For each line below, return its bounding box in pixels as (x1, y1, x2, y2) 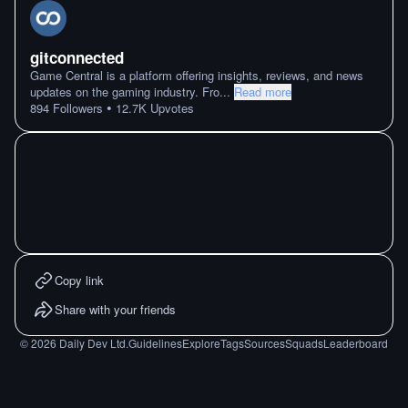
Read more (234, 83, 291, 100)
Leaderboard (323, 335, 388, 351)
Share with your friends (55, 301, 176, 318)
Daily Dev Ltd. (56, 335, 128, 351)
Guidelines (128, 335, 182, 351)
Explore (182, 335, 220, 351)
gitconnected (30, 46, 124, 68)
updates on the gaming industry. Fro (30, 83, 219, 100)
